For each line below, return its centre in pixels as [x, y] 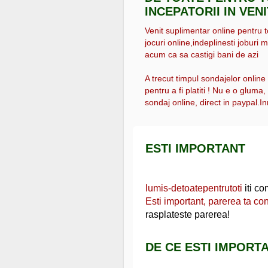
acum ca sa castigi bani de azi [202, 55]
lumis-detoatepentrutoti [194, 188]
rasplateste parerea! [188, 214]
